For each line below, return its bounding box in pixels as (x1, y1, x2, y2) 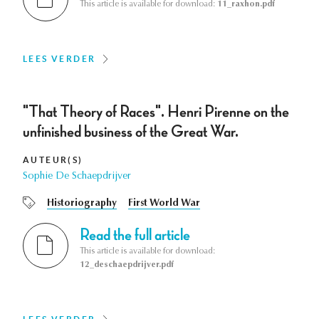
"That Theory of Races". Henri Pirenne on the (23, 103, 289, 121)
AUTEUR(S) (23, 155, 83, 165)
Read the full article (80, 226, 190, 244)
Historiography (47, 199, 117, 209)
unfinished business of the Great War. (23, 123, 239, 141)
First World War (128, 199, 200, 209)
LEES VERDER (23, 54, 96, 64)
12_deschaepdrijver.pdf (80, 261, 174, 270)
